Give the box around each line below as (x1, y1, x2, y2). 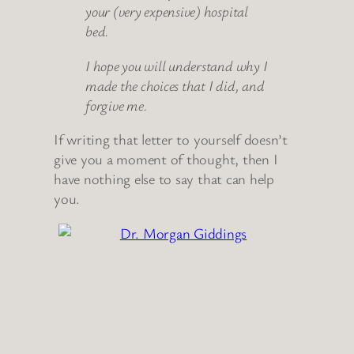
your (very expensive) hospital (85, 2, 248, 21)
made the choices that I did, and (85, 75, 265, 95)
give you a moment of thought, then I (54, 149, 278, 169)
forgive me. (85, 95, 148, 115)
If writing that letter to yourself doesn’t (54, 130, 288, 149)
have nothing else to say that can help (54, 169, 274, 189)
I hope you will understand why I (85, 55, 268, 75)
